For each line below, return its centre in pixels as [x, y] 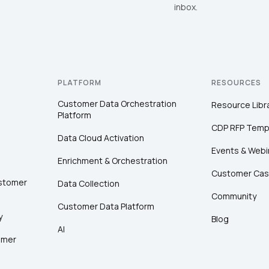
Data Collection [89, 183]
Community [234, 196]
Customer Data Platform [106, 206]
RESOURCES [236, 83]
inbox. [186, 7]
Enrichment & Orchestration [113, 161]
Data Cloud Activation [101, 138]
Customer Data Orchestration [117, 104]
